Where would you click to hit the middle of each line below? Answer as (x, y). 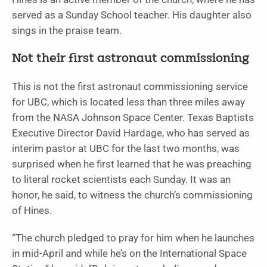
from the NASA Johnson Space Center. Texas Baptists (133, 117)
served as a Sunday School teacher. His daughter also (132, 15)
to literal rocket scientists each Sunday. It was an (121, 179)
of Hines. (32, 210)
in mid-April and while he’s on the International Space (129, 253)
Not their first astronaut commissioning (131, 59)
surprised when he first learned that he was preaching (132, 164)
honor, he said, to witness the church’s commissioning (132, 195)
